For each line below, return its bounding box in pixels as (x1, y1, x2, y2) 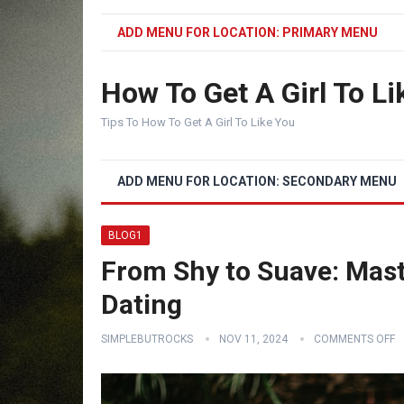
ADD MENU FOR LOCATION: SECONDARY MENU (117, 174, 397, 188)
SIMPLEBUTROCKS (101, 333, 193, 345)
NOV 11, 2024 (219, 333, 288, 345)
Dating (101, 289, 182, 320)
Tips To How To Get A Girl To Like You (101, 115, 295, 129)
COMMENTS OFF (314, 333, 395, 345)
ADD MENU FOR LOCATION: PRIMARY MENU (117, 25, 378, 40)
